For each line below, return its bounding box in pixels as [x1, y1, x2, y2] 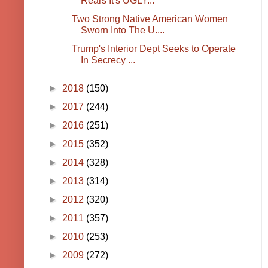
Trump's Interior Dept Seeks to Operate [71, 44, 236, 54]
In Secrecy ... [80, 55, 135, 66]
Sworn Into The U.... [80, 25, 165, 36]
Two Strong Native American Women [71, 14, 228, 25]
